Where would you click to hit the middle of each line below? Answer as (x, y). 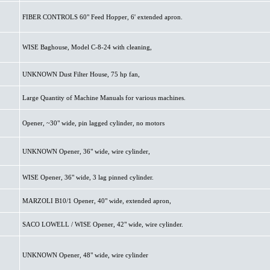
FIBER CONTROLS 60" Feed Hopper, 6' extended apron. (102, 17)
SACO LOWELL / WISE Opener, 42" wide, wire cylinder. (102, 224)
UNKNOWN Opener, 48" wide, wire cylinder (85, 255)
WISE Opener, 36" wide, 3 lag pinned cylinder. (88, 177)
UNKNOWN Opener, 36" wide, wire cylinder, (86, 151)
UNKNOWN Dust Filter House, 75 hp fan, (81, 74)
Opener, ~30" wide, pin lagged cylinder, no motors (93, 123)
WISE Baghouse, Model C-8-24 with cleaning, (87, 47)
